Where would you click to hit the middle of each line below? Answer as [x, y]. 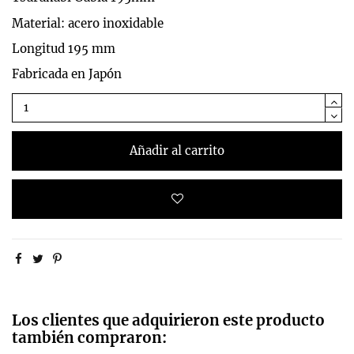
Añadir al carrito [177, 150]
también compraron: [89, 338]
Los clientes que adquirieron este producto [168, 321]
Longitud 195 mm [64, 48]
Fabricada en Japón [67, 73]
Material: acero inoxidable [88, 23]
